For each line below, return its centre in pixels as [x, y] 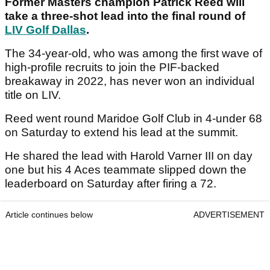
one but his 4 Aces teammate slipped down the [126, 170]
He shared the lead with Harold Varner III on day [129, 156]
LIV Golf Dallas [46, 30]
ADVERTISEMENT [229, 215]
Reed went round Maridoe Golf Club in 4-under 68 [133, 119]
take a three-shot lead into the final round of [125, 16]
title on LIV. [34, 95]
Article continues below [49, 215]
